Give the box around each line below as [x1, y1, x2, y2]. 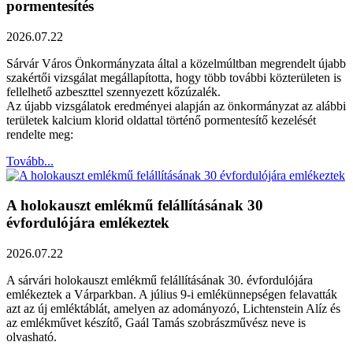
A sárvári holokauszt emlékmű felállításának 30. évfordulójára [6, 273, 313, 288]
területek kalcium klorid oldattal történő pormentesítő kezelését [6, 113, 316, 127]
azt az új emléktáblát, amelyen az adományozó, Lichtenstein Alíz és [6, 302, 340, 316]
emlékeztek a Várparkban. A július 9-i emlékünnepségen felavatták [6, 288, 337, 302]
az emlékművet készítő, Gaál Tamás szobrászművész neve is [6, 316, 306, 330]
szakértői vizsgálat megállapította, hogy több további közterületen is [6, 70, 341, 84]
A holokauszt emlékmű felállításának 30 [6, 197, 263, 214]
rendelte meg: [6, 127, 73, 141]
